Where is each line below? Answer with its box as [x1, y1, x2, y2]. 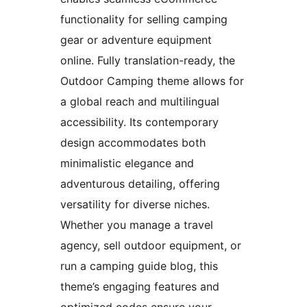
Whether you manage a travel [60, 217, 213, 232]
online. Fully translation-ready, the [60, 53, 235, 67]
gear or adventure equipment [60, 32, 212, 47]
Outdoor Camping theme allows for [60, 73, 244, 88]
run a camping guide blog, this [60, 258, 218, 273]
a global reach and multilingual [60, 94, 219, 108]
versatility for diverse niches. [60, 197, 210, 211]
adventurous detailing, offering [60, 176, 220, 191]
